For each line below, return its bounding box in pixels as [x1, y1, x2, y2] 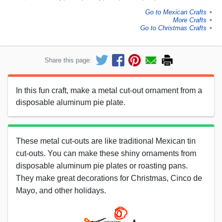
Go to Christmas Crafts [140, 24, 207, 32]
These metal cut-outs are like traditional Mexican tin [16, 136, 196, 145]
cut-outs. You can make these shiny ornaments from [16, 149, 196, 158]
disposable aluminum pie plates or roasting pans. [16, 161, 188, 170]
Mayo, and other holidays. [16, 186, 106, 195]
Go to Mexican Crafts [145, 8, 207, 16]
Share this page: [45, 56, 92, 64]
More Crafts [173, 16, 207, 24]
